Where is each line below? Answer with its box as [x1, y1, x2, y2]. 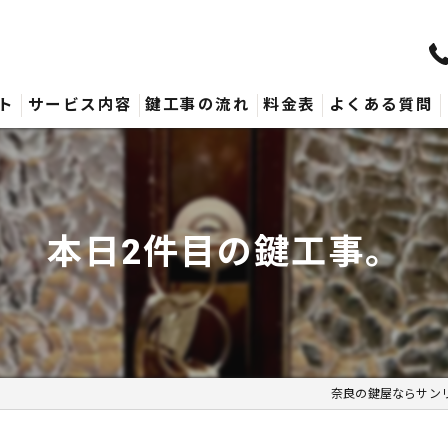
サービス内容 [27, 96, 133, 114]
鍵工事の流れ [145, 96, 251, 114]
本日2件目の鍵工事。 [46, 232, 402, 273]
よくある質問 [328, 96, 434, 114]
